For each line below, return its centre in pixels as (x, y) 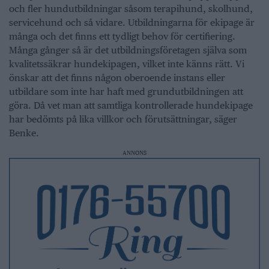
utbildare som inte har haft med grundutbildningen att (126, 92)
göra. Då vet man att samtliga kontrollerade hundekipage (131, 106)
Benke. (24, 133)
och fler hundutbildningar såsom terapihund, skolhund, (131, 9)
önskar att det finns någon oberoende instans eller (117, 78)
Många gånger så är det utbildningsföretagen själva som (128, 50)
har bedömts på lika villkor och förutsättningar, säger (123, 119)
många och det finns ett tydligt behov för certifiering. (122, 37)
